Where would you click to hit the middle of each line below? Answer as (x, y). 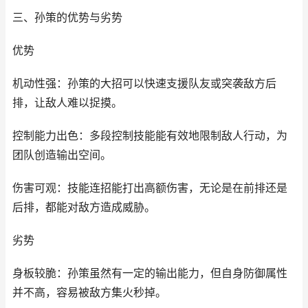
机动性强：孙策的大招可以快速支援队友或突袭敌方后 (144, 84)
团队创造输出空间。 (62, 155)
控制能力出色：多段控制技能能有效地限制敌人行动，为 (150, 136)
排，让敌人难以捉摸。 (67, 103)
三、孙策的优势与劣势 (67, 18)
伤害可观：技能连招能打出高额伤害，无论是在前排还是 (150, 188)
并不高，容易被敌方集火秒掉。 (89, 293)
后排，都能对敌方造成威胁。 (84, 207)
